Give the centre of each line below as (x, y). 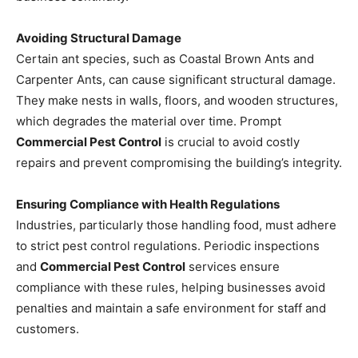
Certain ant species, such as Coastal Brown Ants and (165, 58)
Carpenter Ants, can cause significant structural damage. (176, 79)
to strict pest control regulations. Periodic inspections (168, 245)
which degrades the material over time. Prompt (149, 121)
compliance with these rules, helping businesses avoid (171, 287)
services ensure (233, 266)
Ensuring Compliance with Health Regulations (148, 204)
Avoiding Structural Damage (99, 38)
